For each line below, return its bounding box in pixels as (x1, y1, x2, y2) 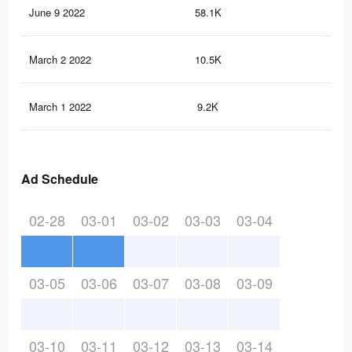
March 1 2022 (29, 99, 91, 115)
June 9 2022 (29, 5, 85, 20)
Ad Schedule (21, 170, 98, 189)
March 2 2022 (29, 52, 91, 68)
